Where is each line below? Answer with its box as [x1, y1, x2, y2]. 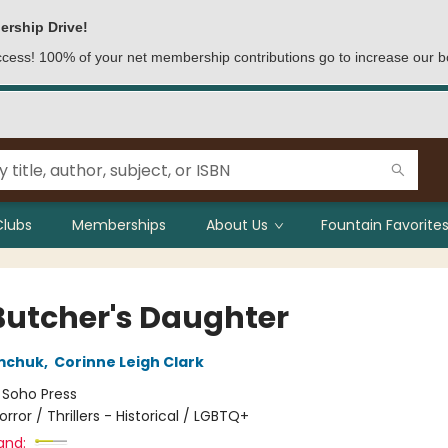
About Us [206, 215, 268, 235]
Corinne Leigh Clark [53, 352, 204, 372]
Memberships [72, 215, 166, 235]
